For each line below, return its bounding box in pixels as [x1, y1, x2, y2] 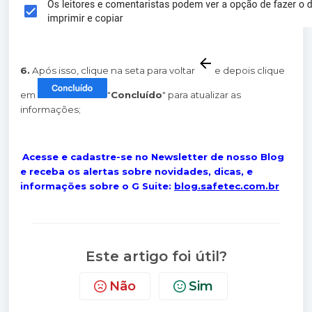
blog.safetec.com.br [174, 180, 279, 192]
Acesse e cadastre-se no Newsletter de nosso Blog [22, 151, 284, 163]
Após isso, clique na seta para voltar [30, 64, 197, 76]
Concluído [111, 88, 162, 100]
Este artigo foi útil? [85, 248, 227, 265]
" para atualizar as [162, 88, 241, 100]
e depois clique [214, 64, 285, 76]
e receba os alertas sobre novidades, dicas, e [20, 166, 253, 178]
